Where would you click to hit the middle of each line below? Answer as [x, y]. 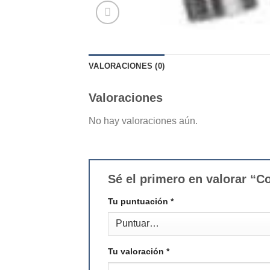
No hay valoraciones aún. [143, 121]
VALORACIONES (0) [127, 66]
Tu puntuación [139, 202]
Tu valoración [137, 252]
